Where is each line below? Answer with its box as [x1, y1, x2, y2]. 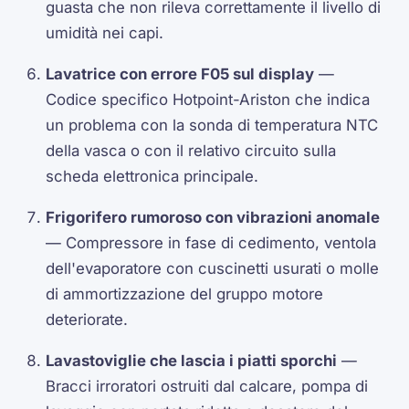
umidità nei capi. [46, 24, 164, 43]
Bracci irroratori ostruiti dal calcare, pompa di [46, 376, 369, 395]
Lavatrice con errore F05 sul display [46, 65, 315, 84]
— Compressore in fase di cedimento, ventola [46, 233, 377, 252]
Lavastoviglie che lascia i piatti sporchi [46, 351, 338, 370]
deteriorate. [46, 309, 129, 329]
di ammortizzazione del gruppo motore [46, 284, 324, 303]
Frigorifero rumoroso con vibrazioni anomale [46, 207, 381, 226]
